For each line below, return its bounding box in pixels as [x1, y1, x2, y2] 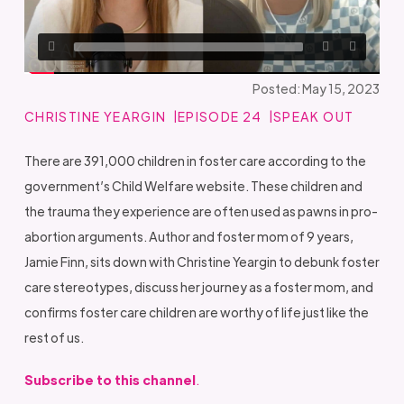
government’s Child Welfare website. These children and [23, 178, 363, 195]
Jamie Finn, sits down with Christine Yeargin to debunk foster [23, 253, 380, 271]
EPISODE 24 [177, 108, 262, 125]
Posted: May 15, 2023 [252, 80, 381, 97]
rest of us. [23, 329, 84, 346]
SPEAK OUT [272, 108, 354, 125]
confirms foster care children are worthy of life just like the [23, 304, 369, 321]
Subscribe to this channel [23, 371, 196, 388]
